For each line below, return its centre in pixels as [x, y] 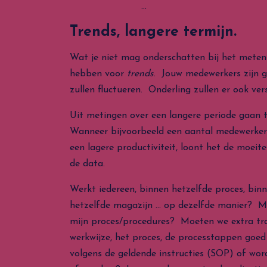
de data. [87, 164]
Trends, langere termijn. [153, 32]
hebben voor [98, 74]
